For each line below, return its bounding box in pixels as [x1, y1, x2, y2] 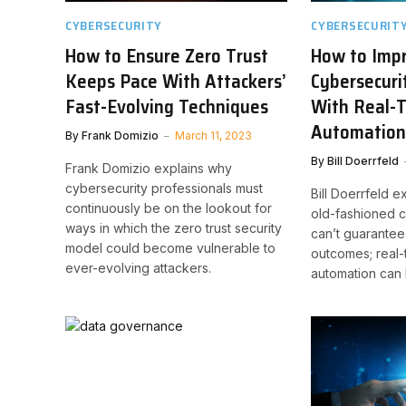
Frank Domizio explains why [65, 159, 232, 176]
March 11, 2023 [175, 128, 252, 142]
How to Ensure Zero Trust [65, 40, 268, 71]
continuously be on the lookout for [65, 199, 272, 216]
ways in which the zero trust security [65, 219, 282, 236]
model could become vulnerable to [65, 239, 275, 256]
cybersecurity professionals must [65, 179, 263, 196]
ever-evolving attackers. [65, 259, 211, 275]
